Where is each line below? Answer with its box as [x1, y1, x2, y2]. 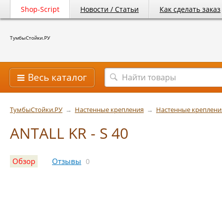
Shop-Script [21, 4, 59, 14]
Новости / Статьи [80, 4, 139, 14]
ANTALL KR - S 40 [10, 123, 128, 143]
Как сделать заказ [160, 4, 221, 14]
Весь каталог [28, 71, 87, 84]
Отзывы [52, 156, 81, 167]
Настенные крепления [75, 106, 144, 114]
